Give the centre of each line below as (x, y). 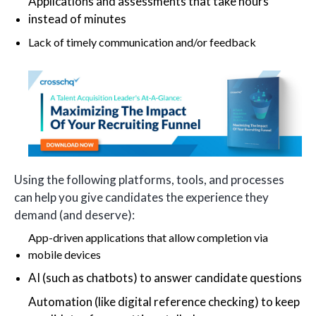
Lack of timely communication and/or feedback (142, 42)
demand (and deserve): (74, 214)
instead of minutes (77, 18)
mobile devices (65, 255)
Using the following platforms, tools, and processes (149, 179)
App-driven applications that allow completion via (148, 238)
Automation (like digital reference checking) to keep (164, 301)
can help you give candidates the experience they (141, 197)
